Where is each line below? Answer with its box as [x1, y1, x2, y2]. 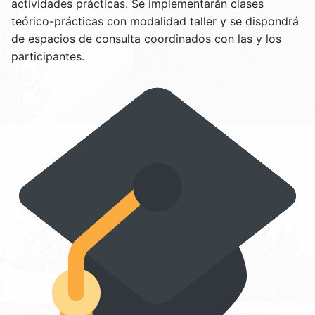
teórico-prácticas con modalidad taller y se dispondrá [11, 14, 299, 29]
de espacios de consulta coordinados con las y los [11, 32, 281, 46]
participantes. [11, 49, 84, 64]
